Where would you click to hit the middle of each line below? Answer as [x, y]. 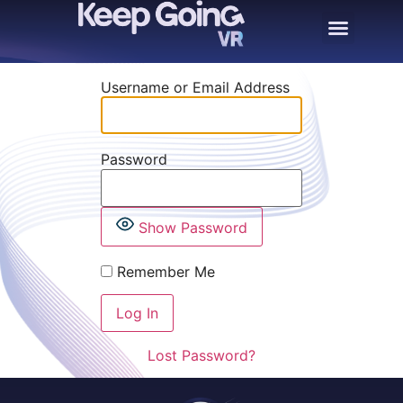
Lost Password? [201, 355]
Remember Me [164, 271]
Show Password [193, 227]
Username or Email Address [195, 88]
